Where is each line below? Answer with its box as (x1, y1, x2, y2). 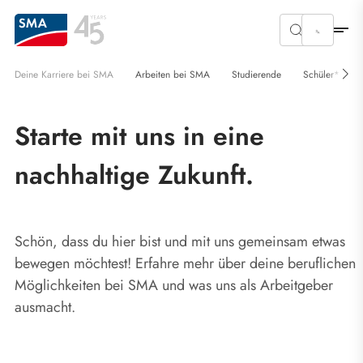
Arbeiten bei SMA (135, 66, 210, 82)
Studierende (232, 66, 281, 82)
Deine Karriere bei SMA (15, 66, 113, 82)
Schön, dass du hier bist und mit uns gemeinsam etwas (15, 231, 345, 252)
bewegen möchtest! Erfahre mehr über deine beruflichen (15, 253, 356, 274)
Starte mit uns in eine (15, 117, 264, 155)
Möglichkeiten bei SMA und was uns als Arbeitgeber (15, 275, 333, 296)
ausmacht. (15, 297, 79, 318)
